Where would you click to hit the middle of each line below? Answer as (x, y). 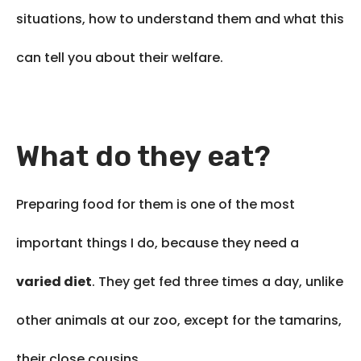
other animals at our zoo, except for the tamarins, (179, 321)
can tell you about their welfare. (120, 58)
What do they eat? (143, 156)
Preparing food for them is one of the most (156, 205)
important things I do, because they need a (158, 243)
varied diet (54, 282)
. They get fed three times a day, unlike (218, 282)
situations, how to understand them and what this (180, 19)
